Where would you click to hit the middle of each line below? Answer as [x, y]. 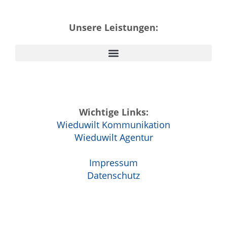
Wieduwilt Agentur [113, 138]
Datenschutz [113, 176]
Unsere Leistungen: [113, 28]
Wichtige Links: [113, 112]
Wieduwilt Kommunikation [113, 125]
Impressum [113, 163]
